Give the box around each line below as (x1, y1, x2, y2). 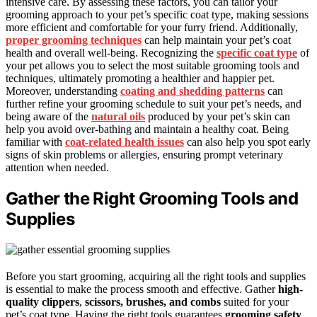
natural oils (91, 110, 145, 123)
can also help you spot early (184, 136, 311, 149)
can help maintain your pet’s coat (142, 34, 291, 47)
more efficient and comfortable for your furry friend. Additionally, (6, 21, 298, 34)
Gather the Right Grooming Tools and (6, 188, 298, 209)
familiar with (6, 136, 65, 149)
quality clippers (6, 295, 79, 308)
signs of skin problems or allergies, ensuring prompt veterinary (6, 149, 283, 161)
